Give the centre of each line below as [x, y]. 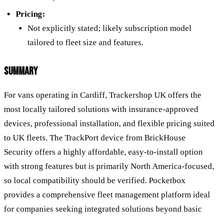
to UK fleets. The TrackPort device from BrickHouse [95, 137]
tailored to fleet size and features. [85, 42]
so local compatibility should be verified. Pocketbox [95, 180]
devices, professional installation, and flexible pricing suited [109, 123]
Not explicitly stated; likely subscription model [110, 28]
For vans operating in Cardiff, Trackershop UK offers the [103, 95]
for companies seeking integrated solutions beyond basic [103, 209]
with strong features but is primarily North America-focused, [109, 166]
